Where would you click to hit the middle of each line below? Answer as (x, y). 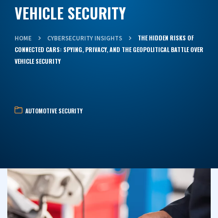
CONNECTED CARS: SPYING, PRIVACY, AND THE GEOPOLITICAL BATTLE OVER (109, 49)
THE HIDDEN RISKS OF (166, 38)
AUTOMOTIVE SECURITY (54, 111)
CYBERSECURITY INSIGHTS (85, 38)
